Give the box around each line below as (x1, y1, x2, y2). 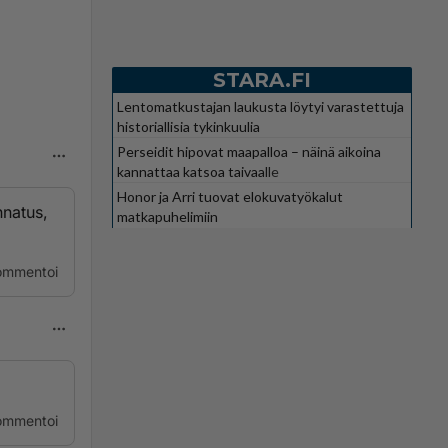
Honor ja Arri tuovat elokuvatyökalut (117, 187, 343, 205)
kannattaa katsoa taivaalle (117, 162, 279, 180)
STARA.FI (213, 67, 311, 92)
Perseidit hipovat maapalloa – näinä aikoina (117, 142, 381, 160)
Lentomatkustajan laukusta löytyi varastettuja (117, 97, 404, 115)
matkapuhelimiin (117, 207, 218, 225)
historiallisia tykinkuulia (117, 117, 260, 135)
